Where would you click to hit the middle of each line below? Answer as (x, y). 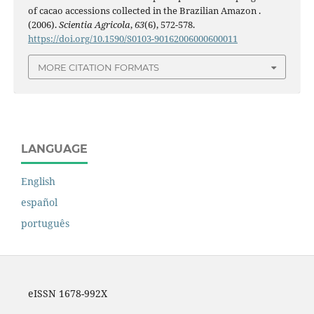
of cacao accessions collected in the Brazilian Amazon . (144, 11)
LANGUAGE (54, 149)
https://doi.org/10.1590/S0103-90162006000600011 (132, 39)
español (39, 202)
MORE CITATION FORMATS (98, 67)
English (38, 181)
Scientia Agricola (94, 25)
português (45, 223)
